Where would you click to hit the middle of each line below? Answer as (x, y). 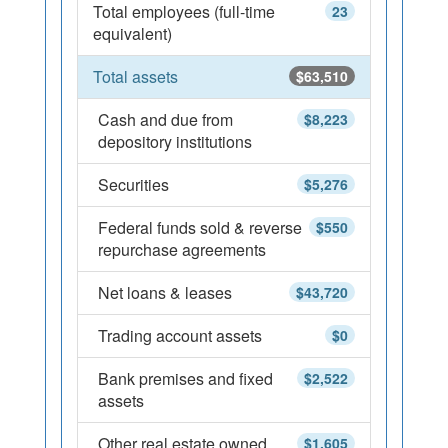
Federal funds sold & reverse (200, 227)
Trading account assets (180, 335)
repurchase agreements (182, 249)
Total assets (135, 76)
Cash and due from (165, 119)
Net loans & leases (165, 292)
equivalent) (132, 33)
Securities (133, 184)
